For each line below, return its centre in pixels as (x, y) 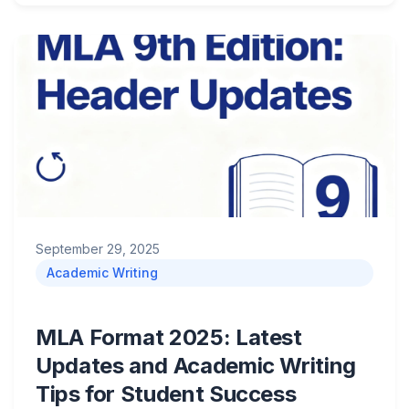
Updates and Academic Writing (196, 366)
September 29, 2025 (98, 249)
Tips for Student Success (166, 394)
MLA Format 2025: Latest (169, 337)
